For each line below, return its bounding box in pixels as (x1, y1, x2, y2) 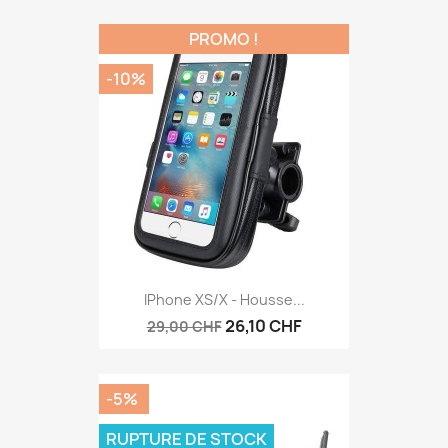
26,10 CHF (224, 315, 302, 338)
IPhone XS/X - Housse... (143, 290, 305, 310)
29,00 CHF (146, 317, 222, 337)
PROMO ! (189, 28, 259, 51)
